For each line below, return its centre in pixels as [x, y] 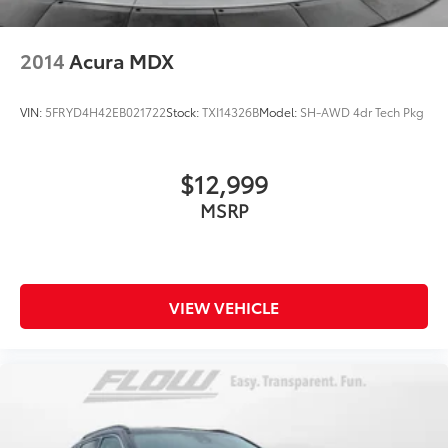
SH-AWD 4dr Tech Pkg [362, 112]
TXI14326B [230, 112]
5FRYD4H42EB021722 [105, 112]
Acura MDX [121, 60]
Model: [279, 112]
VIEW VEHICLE [224, 307]
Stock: [184, 112]
